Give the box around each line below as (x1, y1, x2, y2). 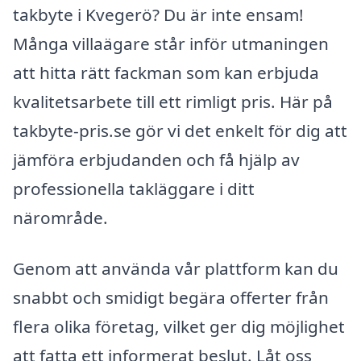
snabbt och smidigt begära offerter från (13, 286, 329, 309)
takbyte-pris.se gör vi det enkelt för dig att (13, 118, 347, 142)
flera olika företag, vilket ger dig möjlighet (13, 315, 345, 338)
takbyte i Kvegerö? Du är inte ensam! (13, 2, 304, 26)
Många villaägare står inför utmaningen (13, 31, 329, 55)
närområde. (13, 205, 108, 229)
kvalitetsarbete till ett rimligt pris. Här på (13, 89, 333, 113)
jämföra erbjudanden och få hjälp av (13, 147, 300, 171)
